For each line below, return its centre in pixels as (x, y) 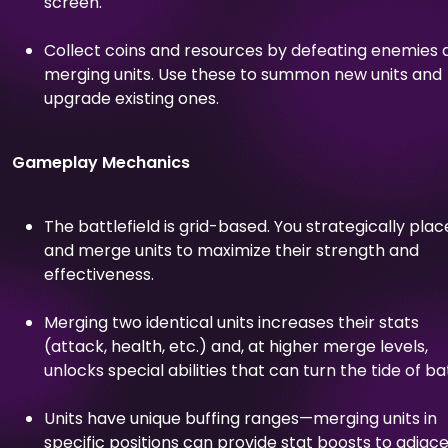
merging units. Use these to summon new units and (243, 74)
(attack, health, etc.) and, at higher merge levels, (236, 346)
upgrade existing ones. (131, 98)
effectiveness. (99, 274)
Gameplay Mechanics (101, 162)
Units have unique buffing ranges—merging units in (240, 418)
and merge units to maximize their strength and (231, 250)
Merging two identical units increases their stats (231, 322)
